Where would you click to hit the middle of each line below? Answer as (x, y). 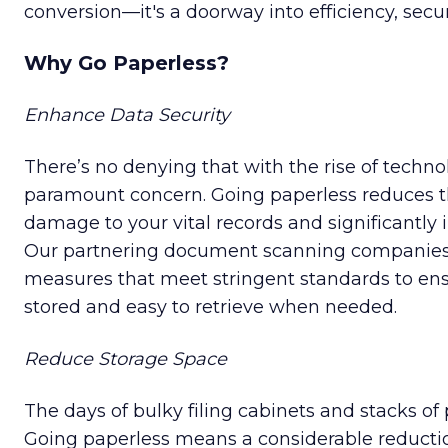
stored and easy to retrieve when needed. (210, 307)
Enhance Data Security (127, 115)
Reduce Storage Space (125, 359)
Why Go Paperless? (126, 63)
